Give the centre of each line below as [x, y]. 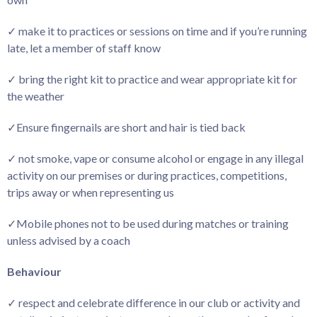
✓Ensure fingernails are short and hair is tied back [126, 127]
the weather [36, 96]
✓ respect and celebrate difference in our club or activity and [154, 302]
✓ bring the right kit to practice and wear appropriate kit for [152, 79]
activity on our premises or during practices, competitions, [147, 175]
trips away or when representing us [92, 192]
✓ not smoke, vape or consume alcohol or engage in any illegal [155, 158]
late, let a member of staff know [84, 48]
